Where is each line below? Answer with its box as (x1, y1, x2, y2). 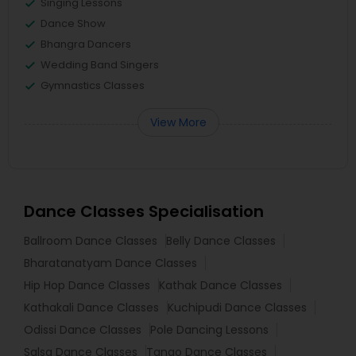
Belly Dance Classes (166, 233, 276, 249)
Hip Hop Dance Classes (24, 277, 150, 293)
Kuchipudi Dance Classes (168, 300, 307, 315)
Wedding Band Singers (41, 57, 159, 72)
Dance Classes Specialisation (24, 200, 264, 222)
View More (149, 114, 207, 130)
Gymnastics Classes (41, 78, 145, 93)
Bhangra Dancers (41, 37, 131, 52)
